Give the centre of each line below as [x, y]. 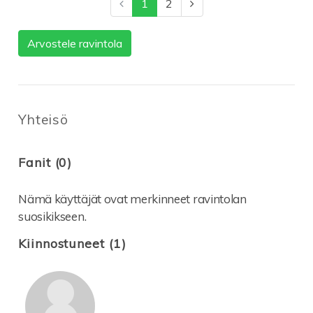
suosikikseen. [52, 216]
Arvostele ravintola [75, 44]
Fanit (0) [45, 162]
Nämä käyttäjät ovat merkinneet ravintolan [132, 198]
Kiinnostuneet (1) [72, 243]
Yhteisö [43, 119]
